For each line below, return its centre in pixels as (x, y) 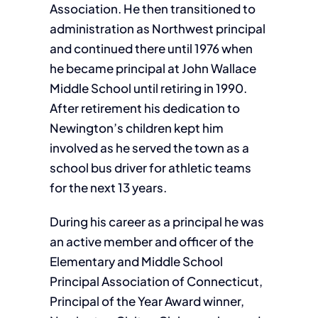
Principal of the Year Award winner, (147, 301)
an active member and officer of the (151, 241)
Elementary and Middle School (136, 261)
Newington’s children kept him (136, 128)
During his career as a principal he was (157, 221)
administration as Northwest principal (157, 28)
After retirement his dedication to (144, 108)
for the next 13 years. (108, 187)
